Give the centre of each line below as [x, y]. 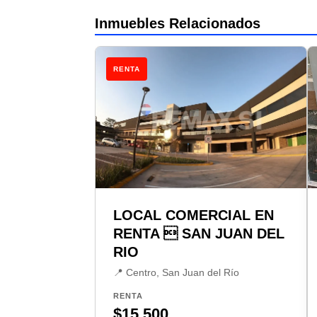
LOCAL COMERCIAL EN [194, 215]
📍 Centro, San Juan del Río [177, 272]
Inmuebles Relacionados [178, 23]
